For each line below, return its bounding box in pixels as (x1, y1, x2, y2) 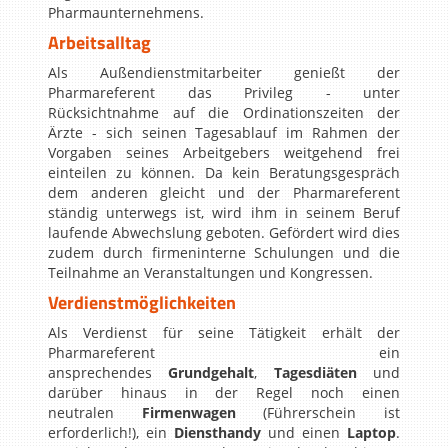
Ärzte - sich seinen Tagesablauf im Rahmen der (48, 123, 400, 142)
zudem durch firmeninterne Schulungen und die (48, 243, 400, 262)
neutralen (48, 403, 142, 422)
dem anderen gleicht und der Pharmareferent (48, 183, 400, 202)
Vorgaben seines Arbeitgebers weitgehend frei (48, 143, 400, 162)
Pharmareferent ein (48, 343, 400, 362)
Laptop (347, 423, 396, 442)
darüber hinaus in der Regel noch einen (48, 383, 400, 402)
